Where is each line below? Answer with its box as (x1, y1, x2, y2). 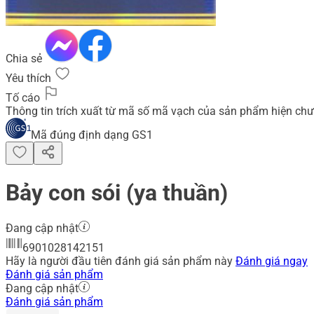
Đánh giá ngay (235, 254, 308, 268)
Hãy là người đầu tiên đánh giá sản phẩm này (6, 254, 235, 268)
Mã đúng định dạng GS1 (31, 128, 153, 142)
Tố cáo (6, 90, 43, 104)
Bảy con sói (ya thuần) (6, 179, 233, 206)
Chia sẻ (6, 51, 45, 65)
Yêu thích (6, 71, 54, 85)
